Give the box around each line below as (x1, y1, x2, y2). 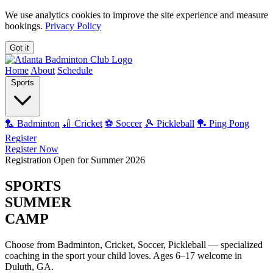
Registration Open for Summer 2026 (5, 155, 145, 165)
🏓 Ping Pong (197, 118, 249, 129)
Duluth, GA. (5, 261, 54, 272)
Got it (10, 43, 29, 52)
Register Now (5, 144, 58, 154)
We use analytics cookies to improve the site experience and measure (5, 10, 268, 20)
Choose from (5, 239, 57, 250)
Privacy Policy (45, 21, 101, 31)
